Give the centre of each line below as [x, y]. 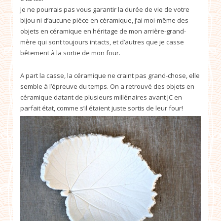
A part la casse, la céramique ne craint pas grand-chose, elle [110, 75]
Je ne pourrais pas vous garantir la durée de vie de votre [105, 9]
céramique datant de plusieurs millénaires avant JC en [101, 97]
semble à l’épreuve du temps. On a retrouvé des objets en [107, 86]
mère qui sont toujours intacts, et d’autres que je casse [102, 42]
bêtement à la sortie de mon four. [70, 53]
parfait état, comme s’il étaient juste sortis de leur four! [102, 108]
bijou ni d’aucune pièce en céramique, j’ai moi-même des [104, 20]
